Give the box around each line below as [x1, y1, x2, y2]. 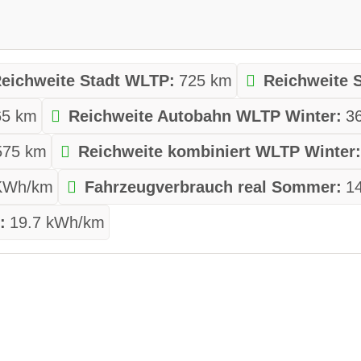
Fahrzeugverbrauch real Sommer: [85, 177, 342, 196]
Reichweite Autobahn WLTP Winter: [68, 106, 342, 125]
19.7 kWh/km [10, 213, 106, 231]
